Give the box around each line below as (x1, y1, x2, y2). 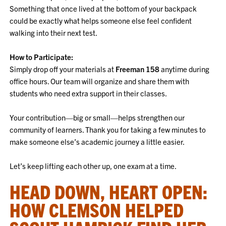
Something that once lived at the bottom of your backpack (10, 4, 197, 13)
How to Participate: (10, 52, 74, 62)
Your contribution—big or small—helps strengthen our (10, 112, 185, 122)
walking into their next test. (10, 28, 98, 37)
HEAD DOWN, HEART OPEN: (10, 180, 208, 203)
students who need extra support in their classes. (10, 88, 167, 98)
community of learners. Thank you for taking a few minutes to (10, 125, 206, 134)
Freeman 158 (114, 64, 160, 74)
